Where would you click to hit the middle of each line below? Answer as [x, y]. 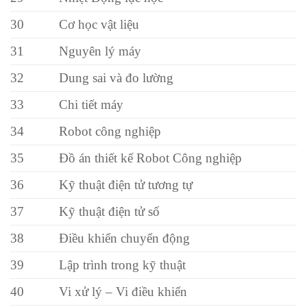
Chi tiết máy [91, 104]
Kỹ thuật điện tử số [110, 211]
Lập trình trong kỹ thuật [123, 265]
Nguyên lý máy [100, 51]
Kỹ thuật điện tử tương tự [126, 184]
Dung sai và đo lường [116, 77]
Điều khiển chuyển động [125, 238]
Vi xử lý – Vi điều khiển [123, 291]
